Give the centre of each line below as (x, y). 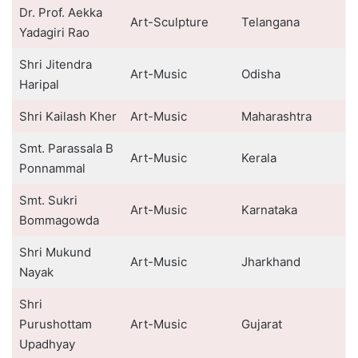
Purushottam (55, 324)
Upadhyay (47, 344)
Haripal (39, 84)
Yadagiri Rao (54, 32)
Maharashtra (276, 116)
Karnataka (269, 210)
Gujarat (261, 324)
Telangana (270, 22)
